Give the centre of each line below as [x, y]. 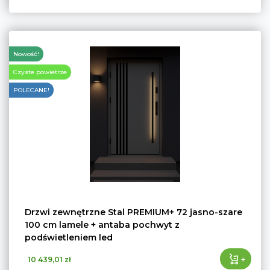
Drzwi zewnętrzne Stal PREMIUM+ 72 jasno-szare [133, 212]
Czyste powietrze [40, 72]
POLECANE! [31, 90]
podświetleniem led [69, 237]
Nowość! [26, 54]
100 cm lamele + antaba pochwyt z [102, 225]
